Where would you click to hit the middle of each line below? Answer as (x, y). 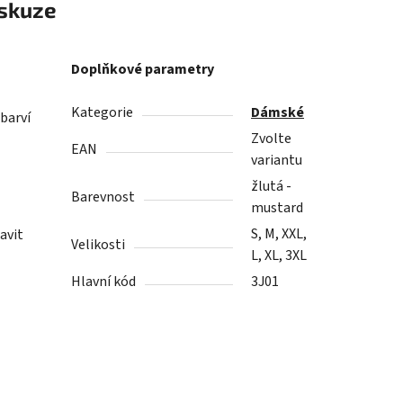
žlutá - (272, 187)
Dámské (278, 113)
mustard (278, 208)
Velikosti (99, 245)
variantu (277, 161)
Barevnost (103, 197)
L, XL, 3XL (279, 256)
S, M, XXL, (279, 234)
